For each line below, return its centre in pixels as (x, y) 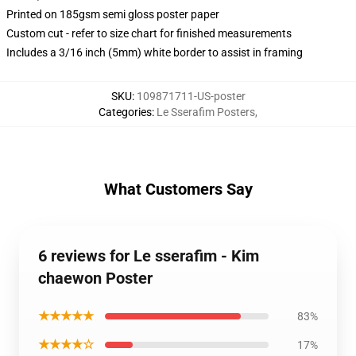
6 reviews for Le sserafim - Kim (149, 256)
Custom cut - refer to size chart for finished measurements (149, 33)
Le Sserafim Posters (206, 112)
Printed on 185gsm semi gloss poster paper (113, 14)
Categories (125, 112)
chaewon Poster (95, 278)
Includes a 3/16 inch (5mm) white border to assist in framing (155, 52)
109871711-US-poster (191, 96)
